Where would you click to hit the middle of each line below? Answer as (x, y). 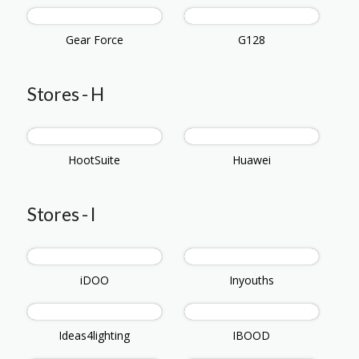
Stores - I (62, 214)
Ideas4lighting (95, 336)
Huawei (251, 160)
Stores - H (66, 94)
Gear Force (94, 40)
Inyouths (251, 280)
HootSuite (95, 160)
